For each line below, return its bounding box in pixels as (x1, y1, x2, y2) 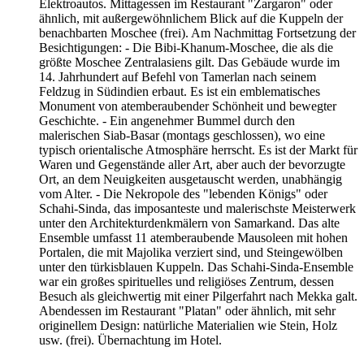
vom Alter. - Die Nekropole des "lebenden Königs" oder (39, 186, 327, 201)
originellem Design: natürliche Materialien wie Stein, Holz (39, 318, 337, 332)
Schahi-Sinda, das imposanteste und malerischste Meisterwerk (39, 201, 356, 215)
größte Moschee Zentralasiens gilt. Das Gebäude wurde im (39, 54, 340, 69)
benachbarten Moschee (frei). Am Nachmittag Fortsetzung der (39, 25, 356, 40)
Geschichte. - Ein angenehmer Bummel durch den (39, 113, 295, 128)
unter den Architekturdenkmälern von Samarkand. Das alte (39, 215, 340, 230)
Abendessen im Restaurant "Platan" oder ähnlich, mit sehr (39, 303, 336, 318)
